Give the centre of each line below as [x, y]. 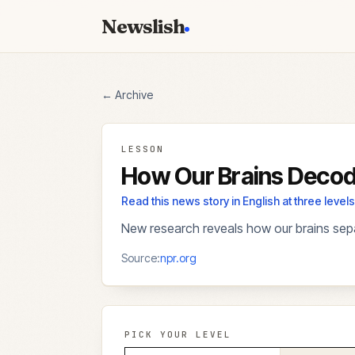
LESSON [143, 149]
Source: [141, 258]
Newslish [143, 26]
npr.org [178, 258]
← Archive [127, 95]
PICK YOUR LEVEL [178, 334]
